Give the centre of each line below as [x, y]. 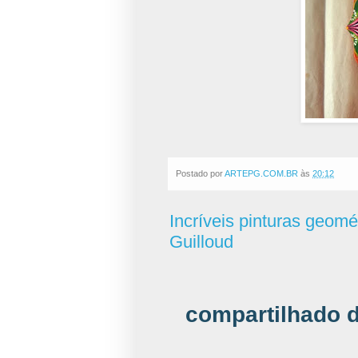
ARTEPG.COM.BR [261, 173]
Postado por [200, 173]
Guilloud [201, 241]
